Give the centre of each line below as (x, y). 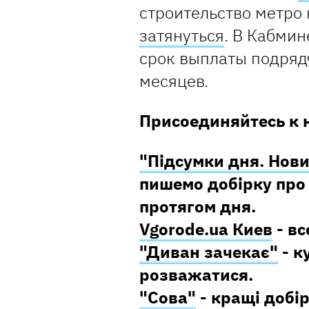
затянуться (182, 36)
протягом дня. (198, 207)
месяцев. (174, 81)
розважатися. (196, 275)
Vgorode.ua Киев (206, 229)
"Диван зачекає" (209, 252)
